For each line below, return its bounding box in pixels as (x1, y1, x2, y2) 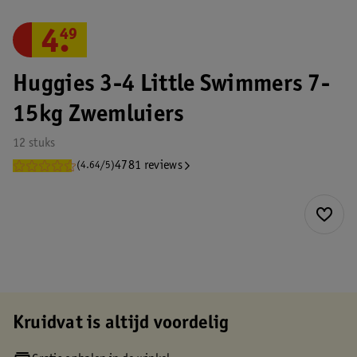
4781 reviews (115, 159, 182, 172)
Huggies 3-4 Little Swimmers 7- (13, 73, 330, 97)
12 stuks (13, 137, 56, 150)
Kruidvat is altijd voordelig (13, 315, 229, 334)
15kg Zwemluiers (13, 104, 185, 127)
